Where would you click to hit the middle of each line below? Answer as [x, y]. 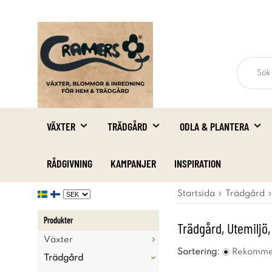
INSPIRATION [198, 163]
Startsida [196, 194]
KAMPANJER [133, 163]
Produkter [58, 220]
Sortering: [199, 252]
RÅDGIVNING [70, 163]
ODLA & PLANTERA [214, 126]
